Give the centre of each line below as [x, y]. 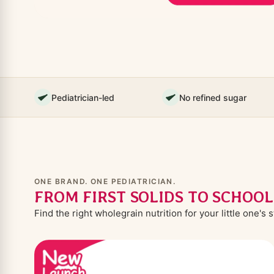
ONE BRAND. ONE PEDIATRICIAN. [105, 182]
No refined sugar [213, 97]
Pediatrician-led [83, 97]
